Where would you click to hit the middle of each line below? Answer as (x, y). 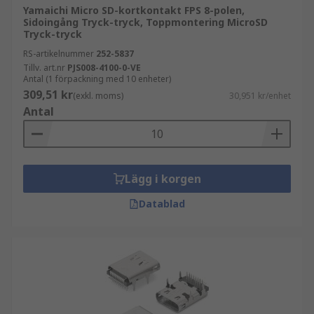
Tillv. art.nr (44, 68)
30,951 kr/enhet (260, 96)
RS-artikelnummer (59, 54)
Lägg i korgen (163, 179)
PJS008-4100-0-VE (104, 68)
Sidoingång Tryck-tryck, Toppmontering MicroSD (145, 22)
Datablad (162, 204)
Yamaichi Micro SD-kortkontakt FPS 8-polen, (134, 10)
